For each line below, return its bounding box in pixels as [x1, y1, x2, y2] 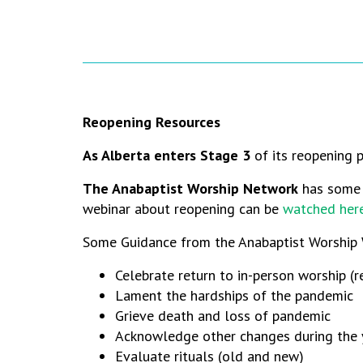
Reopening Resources [83, 113, 220, 131]
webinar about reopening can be [83, 199, 283, 218]
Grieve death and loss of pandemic [115, 306, 331, 325]
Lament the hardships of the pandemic [115, 286, 353, 305]
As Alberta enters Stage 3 [83, 146, 250, 164]
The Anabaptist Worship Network [83, 179, 298, 198]
